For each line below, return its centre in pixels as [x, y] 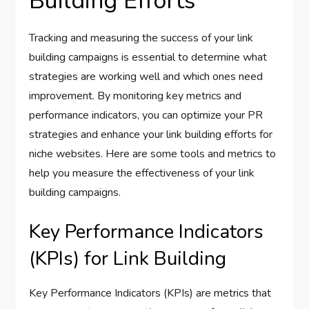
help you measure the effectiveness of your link [142, 173]
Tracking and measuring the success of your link [141, 38]
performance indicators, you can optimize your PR [146, 115]
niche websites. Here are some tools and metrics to [153, 153]
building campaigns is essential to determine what [148, 57]
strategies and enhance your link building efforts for [151, 134]
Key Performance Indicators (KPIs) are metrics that [150, 293]
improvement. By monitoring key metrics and [136, 96]
